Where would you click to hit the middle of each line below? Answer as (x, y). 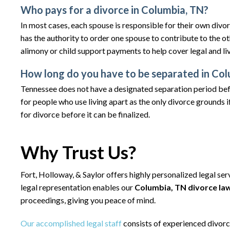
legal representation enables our (78, 187)
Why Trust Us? (78, 152)
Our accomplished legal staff (71, 223)
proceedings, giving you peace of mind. (88, 200)
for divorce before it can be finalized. (85, 114)
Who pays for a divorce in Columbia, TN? (114, 10)
